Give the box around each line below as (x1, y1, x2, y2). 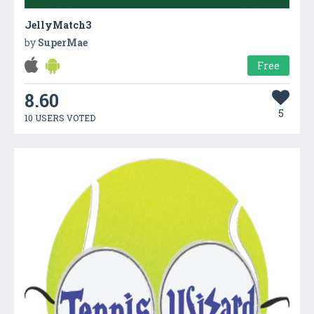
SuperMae (38, 35, 88, 49)
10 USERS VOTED (25, 111, 95, 123)
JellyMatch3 (25, 18, 91, 32)
